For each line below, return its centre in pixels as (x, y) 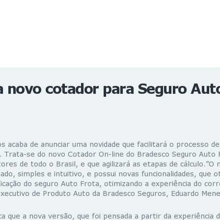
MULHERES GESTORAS (67, 59)
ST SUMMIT (40, 48)
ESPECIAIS (39, 27)
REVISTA (34, 16)
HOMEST (34, 70)
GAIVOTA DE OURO (59, 38)
